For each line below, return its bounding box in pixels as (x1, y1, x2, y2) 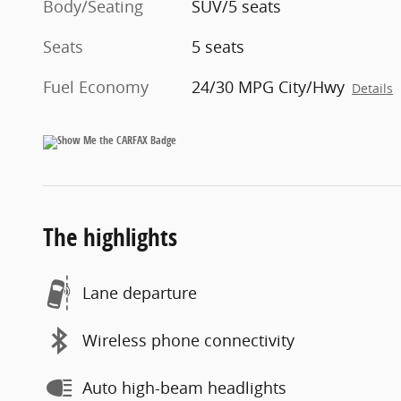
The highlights (43, 219, 177, 253)
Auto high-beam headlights (82, 377, 286, 398)
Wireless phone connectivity (82, 329, 294, 351)
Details (352, 80, 394, 97)
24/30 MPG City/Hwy (192, 75, 346, 98)
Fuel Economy (43, 75, 149, 98)
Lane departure (82, 282, 197, 303)
